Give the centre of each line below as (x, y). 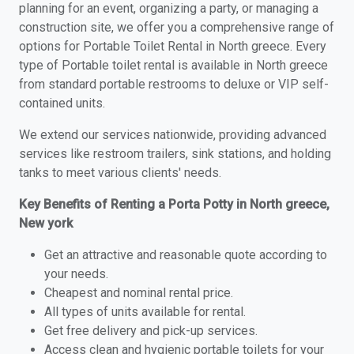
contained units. (62, 103)
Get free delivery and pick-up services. (151, 331)
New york (46, 223)
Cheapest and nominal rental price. (139, 293)
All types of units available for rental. (145, 312)
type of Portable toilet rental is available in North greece (173, 65)
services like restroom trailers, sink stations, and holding (175, 154)
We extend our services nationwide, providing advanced (173, 135)
